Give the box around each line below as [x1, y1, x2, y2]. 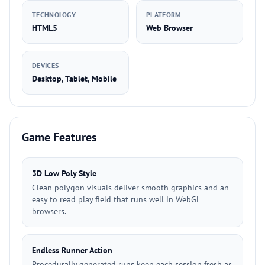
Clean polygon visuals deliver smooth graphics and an [32, 182, 229, 193]
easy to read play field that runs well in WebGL [32, 194, 200, 205]
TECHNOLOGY [32, 10, 76, 19]
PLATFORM [146, 10, 182, 19]
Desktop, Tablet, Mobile [32, 73, 117, 84]
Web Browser [146, 22, 193, 33]
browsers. [32, 206, 66, 216]
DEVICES [32, 61, 59, 70]
